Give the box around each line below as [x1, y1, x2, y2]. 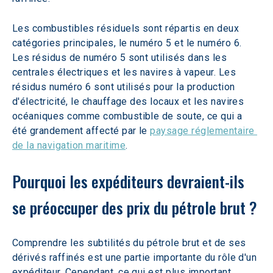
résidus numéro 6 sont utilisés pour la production [12, 80, 238, 93]
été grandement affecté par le [12, 124, 151, 136]
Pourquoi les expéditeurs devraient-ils [12, 169, 248, 193]
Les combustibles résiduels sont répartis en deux [12, 22, 242, 34]
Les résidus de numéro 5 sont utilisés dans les [12, 51, 230, 63]
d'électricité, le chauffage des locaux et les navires [12, 95, 247, 107]
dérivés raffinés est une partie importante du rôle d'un [12, 251, 260, 263]
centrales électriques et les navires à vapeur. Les [12, 66, 239, 78]
